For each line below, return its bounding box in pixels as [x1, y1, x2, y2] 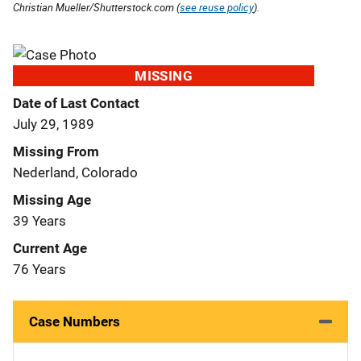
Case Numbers [29, 313, 120, 330]
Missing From [13, 143, 99, 160]
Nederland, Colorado [13, 164, 138, 180]
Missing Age [13, 191, 91, 208]
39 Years [13, 212, 66, 229]
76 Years [13, 260, 66, 277]
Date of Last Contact [13, 94, 139, 111]
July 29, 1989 [13, 115, 94, 132]
